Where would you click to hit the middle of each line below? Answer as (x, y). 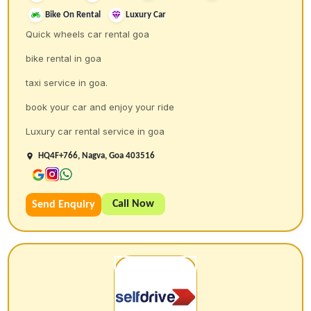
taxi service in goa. (67, 83)
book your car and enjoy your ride (100, 107)
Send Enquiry (64, 205)
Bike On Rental (73, 15)
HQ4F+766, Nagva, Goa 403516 (97, 156)
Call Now (134, 204)
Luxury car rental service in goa (95, 132)
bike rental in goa (64, 59)
